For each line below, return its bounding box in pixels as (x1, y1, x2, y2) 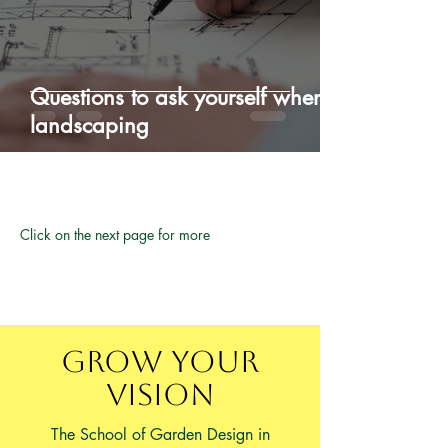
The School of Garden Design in (50, 424, 270, 445)
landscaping (30, 111, 149, 139)
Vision (105, 377, 215, 412)
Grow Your (61, 344, 259, 379)
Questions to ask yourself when (30, 83, 325, 111)
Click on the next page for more (20, 225, 210, 244)
